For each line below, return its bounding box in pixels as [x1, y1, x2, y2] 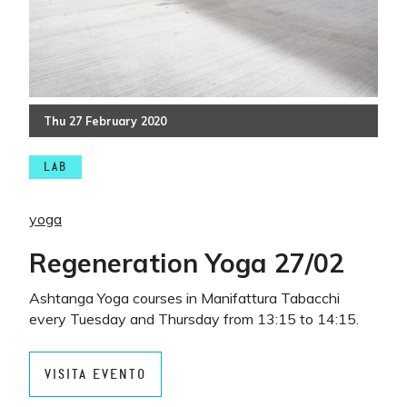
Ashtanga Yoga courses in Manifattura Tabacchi [29, 289, 340, 307]
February [85, 114, 137, 128]
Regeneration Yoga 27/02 [29, 246, 344, 279]
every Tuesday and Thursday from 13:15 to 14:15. [29, 310, 359, 328]
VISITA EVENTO [45, 367, 146, 382]
